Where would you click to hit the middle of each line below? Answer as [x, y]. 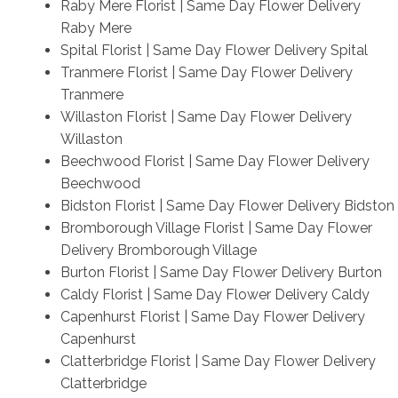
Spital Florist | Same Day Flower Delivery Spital [214, 50]
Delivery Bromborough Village [158, 250]
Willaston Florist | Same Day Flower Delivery [206, 116]
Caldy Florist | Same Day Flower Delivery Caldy [215, 294]
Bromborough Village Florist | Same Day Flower [216, 227]
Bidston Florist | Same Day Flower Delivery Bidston [227, 205]
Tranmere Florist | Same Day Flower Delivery [206, 72]
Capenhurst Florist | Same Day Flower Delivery [212, 316]
